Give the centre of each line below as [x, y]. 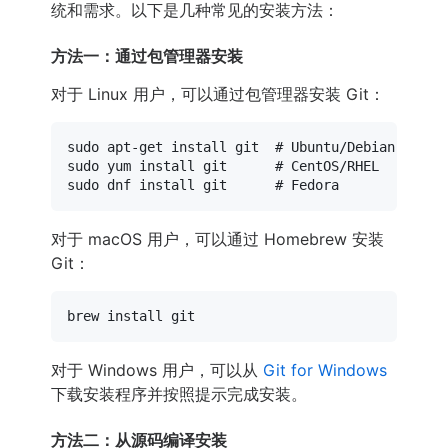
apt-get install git [187, 146]
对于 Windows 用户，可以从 [157, 369]
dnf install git [187, 184]
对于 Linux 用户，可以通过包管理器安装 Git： [218, 93]
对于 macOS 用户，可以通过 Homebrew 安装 [217, 238]
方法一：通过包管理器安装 [147, 55]
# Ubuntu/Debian [335, 146]
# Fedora [307, 184]
